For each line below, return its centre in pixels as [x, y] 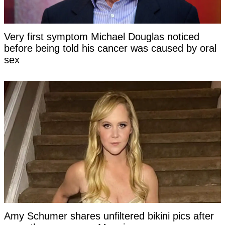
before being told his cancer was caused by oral [110, 48]
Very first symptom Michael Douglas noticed [102, 37]
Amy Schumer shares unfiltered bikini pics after [109, 216]
